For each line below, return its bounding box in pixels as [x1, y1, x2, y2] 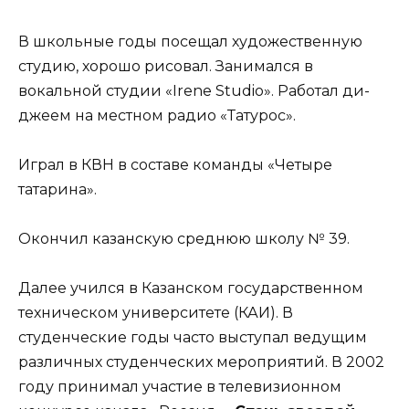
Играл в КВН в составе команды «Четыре [18, 155, 332, 173]
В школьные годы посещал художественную [18, 32, 362, 50]
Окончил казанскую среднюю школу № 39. [18, 229, 350, 247]
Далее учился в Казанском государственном [18, 279, 363, 298]
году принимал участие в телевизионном [18, 378, 341, 396]
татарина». [18, 180, 97, 198]
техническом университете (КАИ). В [18, 304, 293, 322]
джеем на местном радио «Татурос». [18, 106, 296, 124]
